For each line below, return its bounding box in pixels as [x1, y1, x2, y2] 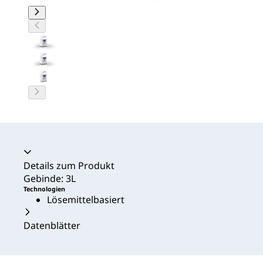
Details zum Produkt [23, 159, 114, 173]
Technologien [23, 185, 65, 194]
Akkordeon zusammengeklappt [23, 146, 163, 159]
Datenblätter [23, 219, 80, 232]
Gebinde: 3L [23, 172, 76, 186]
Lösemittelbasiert [47, 193, 124, 207]
